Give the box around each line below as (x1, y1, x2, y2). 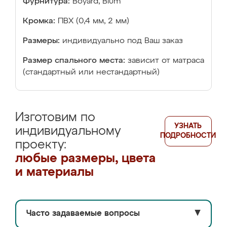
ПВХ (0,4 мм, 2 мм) (58, 17, 129, 25)
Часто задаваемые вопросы (26, 210, 140, 218)
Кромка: (23, 17, 55, 25)
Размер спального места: (23, 57, 125, 65)
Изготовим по (15, 111, 95, 124)
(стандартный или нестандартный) (23, 68, 160, 77)
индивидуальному (15, 125, 121, 137)
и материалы (15, 166, 94, 178)
